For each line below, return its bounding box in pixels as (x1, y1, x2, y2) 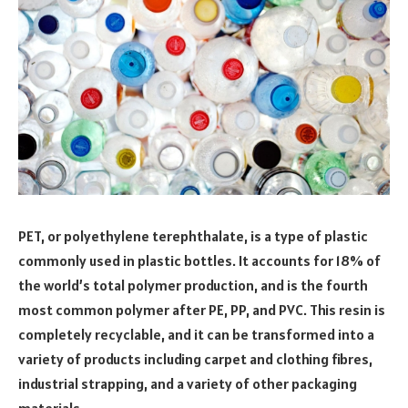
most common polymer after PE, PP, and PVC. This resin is (18, 300, 385, 319)
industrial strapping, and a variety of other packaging (18, 373, 357, 393)
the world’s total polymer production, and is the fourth (18, 275, 368, 294)
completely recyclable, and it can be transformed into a (18, 324, 374, 343)
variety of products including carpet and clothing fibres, (18, 349, 372, 368)
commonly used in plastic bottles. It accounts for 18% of (18, 250, 381, 270)
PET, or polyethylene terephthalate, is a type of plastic (18, 226, 368, 245)
